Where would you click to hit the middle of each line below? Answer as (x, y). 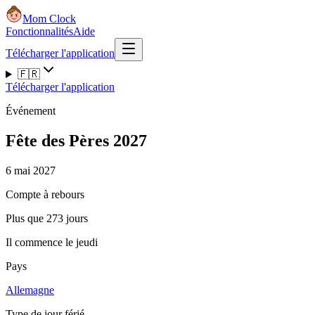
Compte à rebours (45, 194)
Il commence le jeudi (52, 242)
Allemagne (30, 290)
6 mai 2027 (31, 170)
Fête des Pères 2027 (76, 140)
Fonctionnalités (39, 31)
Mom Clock (49, 19)
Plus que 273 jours (47, 218)
